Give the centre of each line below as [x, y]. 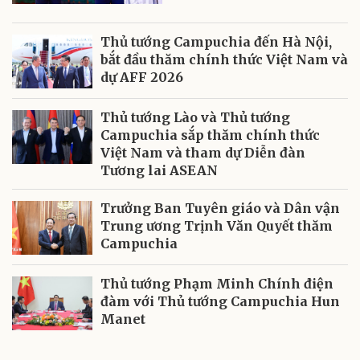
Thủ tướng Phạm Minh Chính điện [217, 284]
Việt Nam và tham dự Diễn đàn [203, 153]
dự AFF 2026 [142, 78]
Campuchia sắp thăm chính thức [210, 135]
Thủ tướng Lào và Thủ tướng [195, 118]
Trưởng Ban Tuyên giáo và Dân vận [220, 209]
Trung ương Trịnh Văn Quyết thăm [217, 226]
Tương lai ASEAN [159, 171]
